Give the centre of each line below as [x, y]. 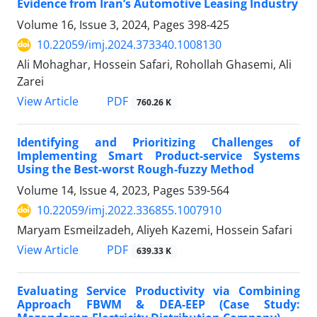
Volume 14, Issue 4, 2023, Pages [102, 191]
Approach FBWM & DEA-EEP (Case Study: [158, 305]
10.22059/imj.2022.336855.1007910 [129, 211]
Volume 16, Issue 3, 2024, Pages [102, 25]
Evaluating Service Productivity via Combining [158, 291]
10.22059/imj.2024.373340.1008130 [129, 45]
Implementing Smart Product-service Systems [158, 156]
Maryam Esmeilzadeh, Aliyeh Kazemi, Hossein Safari [155, 230]
